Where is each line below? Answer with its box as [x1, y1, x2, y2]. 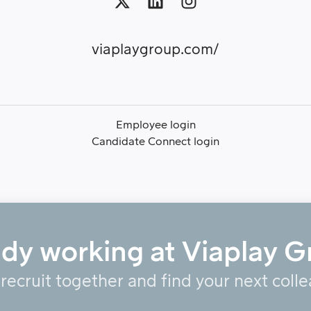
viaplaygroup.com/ [92, 42, 219, 58]
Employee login [115, 119, 196, 131]
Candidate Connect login [92, 136, 219, 148]
